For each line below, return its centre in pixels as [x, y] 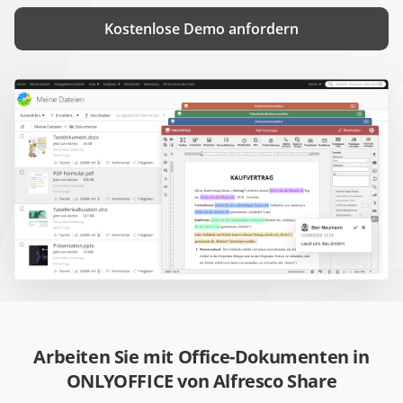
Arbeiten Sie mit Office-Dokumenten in [201, 356]
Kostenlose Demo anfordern [201, 29]
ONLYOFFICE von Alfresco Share [201, 381]
